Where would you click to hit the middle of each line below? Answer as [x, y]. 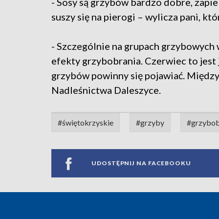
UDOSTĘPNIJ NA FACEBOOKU [141, 163]
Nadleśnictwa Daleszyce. [106, 90]
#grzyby [150, 122]
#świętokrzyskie [86, 122]
